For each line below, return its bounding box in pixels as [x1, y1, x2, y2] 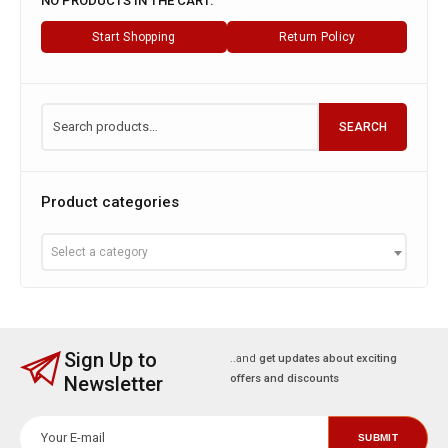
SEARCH [339, 119, 387, 134]
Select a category [51, 244, 148, 259]
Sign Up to [64, 347, 158, 372]
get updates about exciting [258, 351, 397, 365]
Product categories [41, 192, 179, 211]
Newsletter [64, 371, 164, 396]
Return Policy [278, 29, 356, 44]
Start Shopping [92, 29, 176, 44]
